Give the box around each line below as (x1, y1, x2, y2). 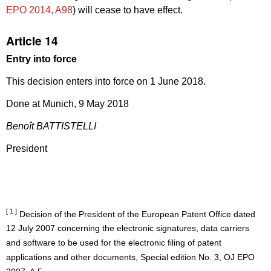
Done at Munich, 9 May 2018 (6, 98, 129, 109)
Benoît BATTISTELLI (6, 120, 96, 131)
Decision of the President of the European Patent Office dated (17, 209, 255, 219)
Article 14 (6, 31, 58, 49)
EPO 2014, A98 (6, 5, 73, 16)
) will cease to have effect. (73, 5, 183, 16)
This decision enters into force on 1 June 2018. (6, 76, 206, 87)
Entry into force (6, 54, 77, 65)
